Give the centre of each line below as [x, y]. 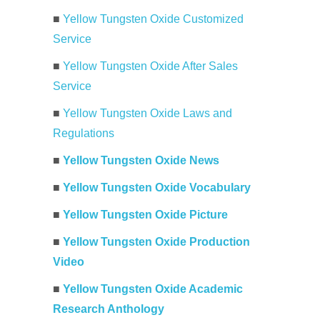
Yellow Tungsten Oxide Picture [145, 215]
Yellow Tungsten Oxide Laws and [147, 113]
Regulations [84, 133]
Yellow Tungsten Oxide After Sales [150, 66]
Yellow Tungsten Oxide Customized [153, 19]
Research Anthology [109, 309]
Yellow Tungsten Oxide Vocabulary [157, 187]
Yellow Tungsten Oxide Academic [153, 289]
